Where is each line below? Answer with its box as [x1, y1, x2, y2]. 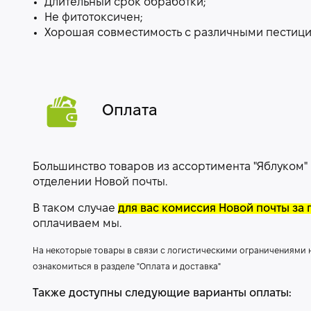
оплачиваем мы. [33, 219, 124, 229]
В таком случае [33, 203, 118, 214]
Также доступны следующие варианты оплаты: [33, 288, 292, 299]
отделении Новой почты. [33, 177, 167, 187]
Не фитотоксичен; [44, 12, 142, 23]
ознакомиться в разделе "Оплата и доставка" [33, 263, 221, 271]
